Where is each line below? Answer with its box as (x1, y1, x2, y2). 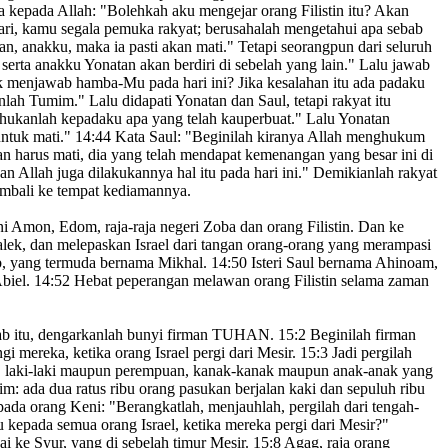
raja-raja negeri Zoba (101, 218, 236, 236)
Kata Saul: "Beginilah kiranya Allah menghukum (111, 128, 425, 146)
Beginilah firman (306, 326, 416, 344)
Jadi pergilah (328, 344, 412, 362)
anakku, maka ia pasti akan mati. (18, 38, 227, 56)
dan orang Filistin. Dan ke (236, 218, 404, 236)
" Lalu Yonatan (295, 110, 390, 128)
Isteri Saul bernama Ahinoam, (247, 254, 438, 272)
